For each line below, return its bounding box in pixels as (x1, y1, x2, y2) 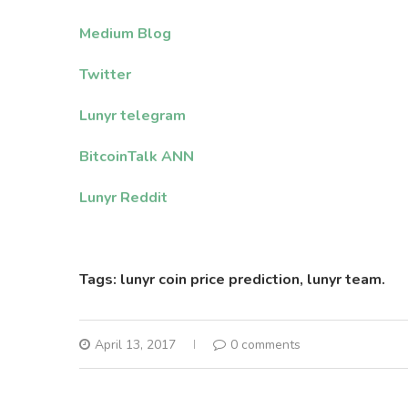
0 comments (230, 335, 301, 353)
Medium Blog (79, 23, 171, 44)
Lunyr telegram (79, 105, 186, 126)
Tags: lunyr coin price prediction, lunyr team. (79, 269, 385, 290)
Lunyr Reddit (79, 187, 168, 208)
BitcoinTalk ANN (79, 146, 194, 167)
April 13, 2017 (95, 335, 176, 353)
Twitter (79, 64, 131, 85)
